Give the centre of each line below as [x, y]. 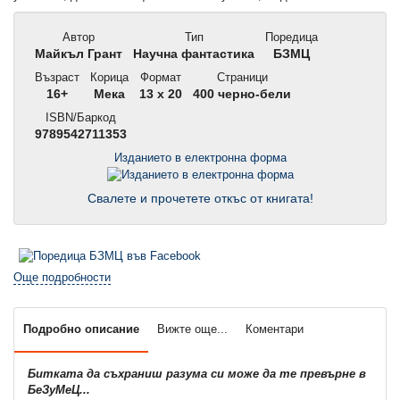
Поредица [290, 37]
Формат [159, 78]
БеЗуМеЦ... [59, 389]
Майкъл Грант [77, 54]
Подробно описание [81, 329]
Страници [240, 78]
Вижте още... [192, 329]
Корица [108, 78]
